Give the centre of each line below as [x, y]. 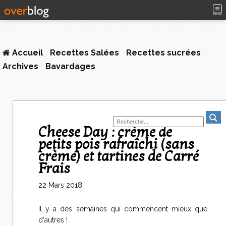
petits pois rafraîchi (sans [116, 144]
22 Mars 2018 [60, 185]
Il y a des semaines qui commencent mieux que [123, 209]
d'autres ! [53, 220]
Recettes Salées [84, 53]
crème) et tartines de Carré [119, 156]
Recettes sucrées [163, 53]
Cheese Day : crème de [43, 132]
